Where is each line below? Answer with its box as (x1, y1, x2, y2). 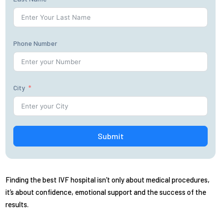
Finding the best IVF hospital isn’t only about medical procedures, (5, 175, 210, 184)
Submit (97, 131, 124, 141)
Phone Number (13, 38, 58, 47)
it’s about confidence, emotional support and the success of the (5, 187, 207, 196)
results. (5, 199, 29, 209)
